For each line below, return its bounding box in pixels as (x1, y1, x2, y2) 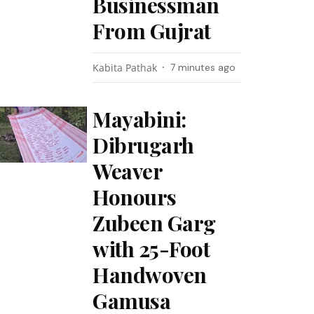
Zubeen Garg (93, 209, 216, 237)
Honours (93, 183, 177, 211)
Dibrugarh (93, 131, 194, 159)
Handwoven (93, 261, 207, 289)
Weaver (93, 157, 163, 185)
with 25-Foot (93, 235, 210, 263)
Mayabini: (93, 105, 186, 133)
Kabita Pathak (93, 61, 158, 74)
